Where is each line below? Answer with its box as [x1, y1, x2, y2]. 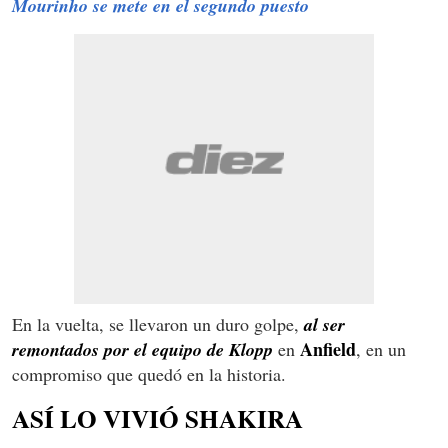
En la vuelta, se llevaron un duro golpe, [12, 311, 304, 336]
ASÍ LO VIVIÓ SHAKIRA [12, 399, 303, 437]
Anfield [300, 335, 356, 362]
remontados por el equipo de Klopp [12, 336, 273, 362]
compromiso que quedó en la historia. [12, 361, 286, 386]
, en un [356, 336, 406, 361]
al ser [304, 311, 345, 337]
